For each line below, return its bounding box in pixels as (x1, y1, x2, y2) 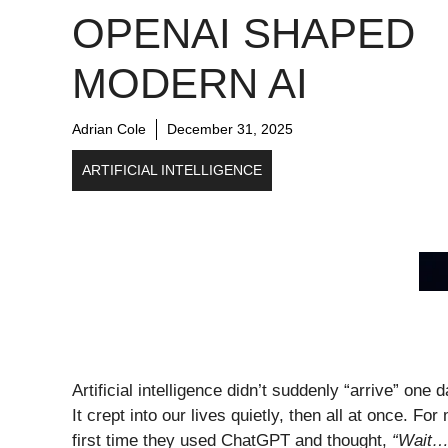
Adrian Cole (72, 120, 146, 137)
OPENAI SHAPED (72, 9, 415, 57)
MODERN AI (72, 59, 308, 107)
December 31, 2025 (167, 120, 293, 137)
